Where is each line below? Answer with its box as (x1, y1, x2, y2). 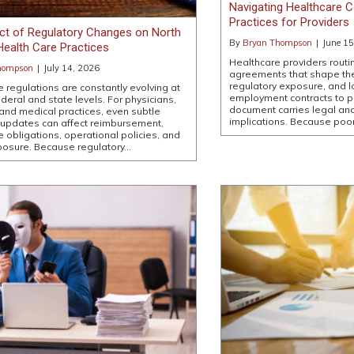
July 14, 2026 (43, 62, 100, 73)
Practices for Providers (228, 14, 349, 29)
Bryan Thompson (242, 36, 312, 48)
